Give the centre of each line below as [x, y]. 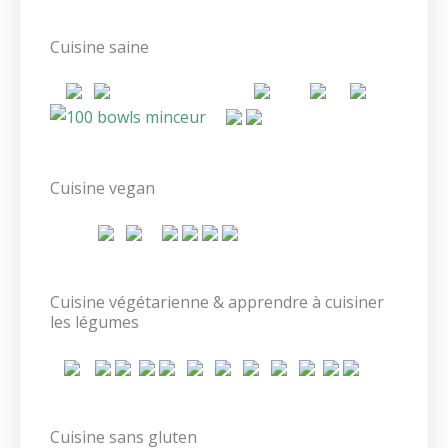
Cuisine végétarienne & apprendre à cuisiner [217, 302]
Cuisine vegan [102, 188]
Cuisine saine [99, 46]
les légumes [94, 322]
